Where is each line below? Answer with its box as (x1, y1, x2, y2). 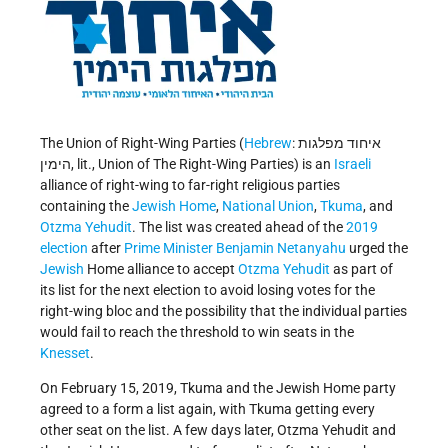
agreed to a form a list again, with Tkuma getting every (40, 401, 375, 418)
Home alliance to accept (84, 261, 238, 278)
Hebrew (244, 135, 292, 152)
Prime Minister (124, 240, 213, 257)
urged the (346, 240, 408, 257)
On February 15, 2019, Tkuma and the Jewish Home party (40, 380, 396, 397)
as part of (330, 261, 393, 278)
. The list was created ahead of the (132, 219, 346, 236)
